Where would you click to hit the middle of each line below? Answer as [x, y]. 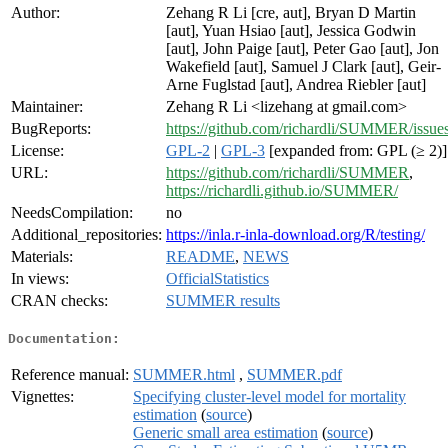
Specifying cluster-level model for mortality [269, 396]
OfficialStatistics [217, 279]
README [200, 257]
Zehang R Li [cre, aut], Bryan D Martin [291, 13]
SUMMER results [223, 301]
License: [37, 151]
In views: [40, 279]
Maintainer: [47, 107]
